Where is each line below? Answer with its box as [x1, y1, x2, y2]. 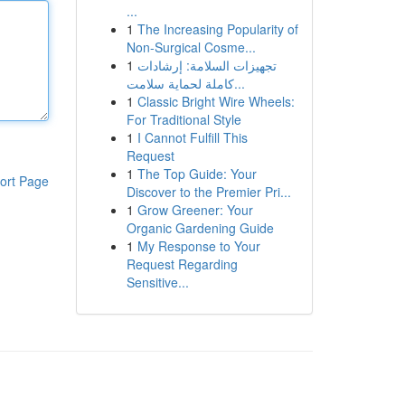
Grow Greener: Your [137, 201, 253, 219]
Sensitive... [126, 273, 189, 291]
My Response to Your [137, 237, 260, 255]
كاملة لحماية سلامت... [233, 74, 245, 92]
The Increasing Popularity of [137, 20, 298, 38]
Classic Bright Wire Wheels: [137, 92, 295, 110]
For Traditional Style [126, 110, 241, 128]
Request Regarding [126, 255, 238, 273]
